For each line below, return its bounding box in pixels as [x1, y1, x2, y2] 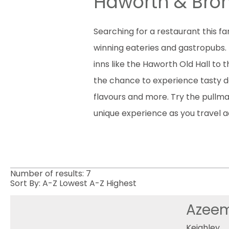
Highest [106, 177, 136, 189]
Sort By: [10, 177, 42, 189]
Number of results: [10, 168, 86, 179]
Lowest [59, 177, 87, 189]
